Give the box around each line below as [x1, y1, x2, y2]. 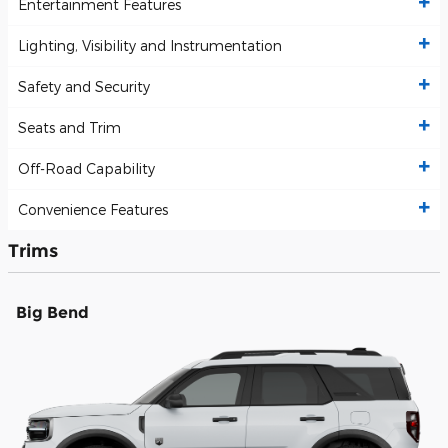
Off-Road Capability [18, 160, 155, 178]
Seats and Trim [18, 119, 121, 137]
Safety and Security [18, 78, 150, 96]
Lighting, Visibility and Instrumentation [18, 37, 282, 55]
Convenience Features [18, 201, 168, 219]
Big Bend [16, 302, 89, 322]
